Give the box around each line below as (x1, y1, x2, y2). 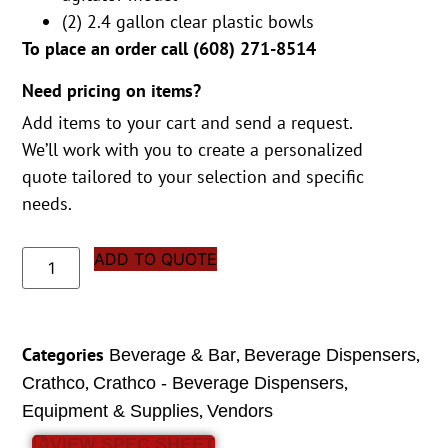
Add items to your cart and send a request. (22, 110, 353, 134)
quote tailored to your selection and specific (22, 164, 365, 188)
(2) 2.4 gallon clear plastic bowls (62, 10, 315, 34)
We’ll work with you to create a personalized (22, 137, 364, 161)
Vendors (207, 400, 274, 421)
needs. (22, 191, 73, 215)
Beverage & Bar (109, 344, 237, 365)
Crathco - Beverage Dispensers (93, 372, 345, 393)
